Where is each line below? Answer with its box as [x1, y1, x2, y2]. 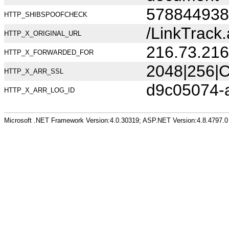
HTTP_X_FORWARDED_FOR [4, 49, 94, 56]
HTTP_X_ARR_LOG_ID [4, 86, 75, 94]
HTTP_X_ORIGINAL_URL [4, 30, 81, 37]
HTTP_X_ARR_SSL [4, 67, 63, 75]
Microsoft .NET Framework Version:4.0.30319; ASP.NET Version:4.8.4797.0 [4, 116, 228, 124]
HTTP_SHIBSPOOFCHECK [4, 11, 87, 18]
